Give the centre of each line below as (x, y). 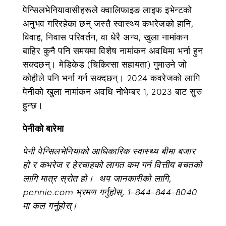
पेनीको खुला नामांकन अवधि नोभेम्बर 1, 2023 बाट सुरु (112, 91)
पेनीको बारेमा (45, 128)
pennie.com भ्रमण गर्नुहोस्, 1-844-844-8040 (110, 192)
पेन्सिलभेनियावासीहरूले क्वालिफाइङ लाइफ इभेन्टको (107, 10)
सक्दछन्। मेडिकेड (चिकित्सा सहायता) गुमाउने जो (105, 64)
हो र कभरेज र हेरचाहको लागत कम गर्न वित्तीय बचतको (112, 164)
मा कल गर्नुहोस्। (50, 205)
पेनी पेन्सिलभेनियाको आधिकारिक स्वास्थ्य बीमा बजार (109, 151)
